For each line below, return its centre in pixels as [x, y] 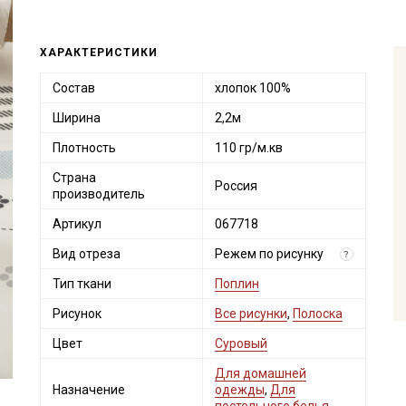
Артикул [77, 224]
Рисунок [77, 314]
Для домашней [260, 373]
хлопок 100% [252, 88]
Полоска [317, 314]
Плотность [84, 148]
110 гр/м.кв [248, 148]
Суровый [241, 343]
